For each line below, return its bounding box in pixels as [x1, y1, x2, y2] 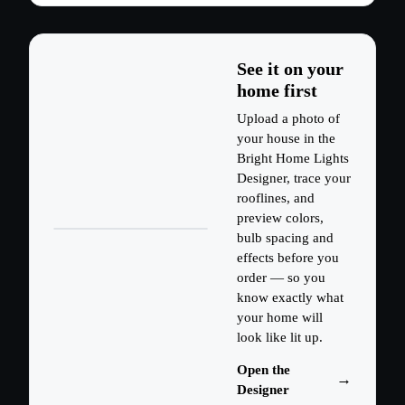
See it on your [237, 59, 344, 80]
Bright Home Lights [237, 151, 350, 166]
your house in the [237, 131, 336, 146]
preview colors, [237, 211, 325, 226]
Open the [237, 363, 291, 378]
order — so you [237, 270, 326, 286]
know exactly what [237, 290, 344, 306]
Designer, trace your [237, 171, 352, 186]
